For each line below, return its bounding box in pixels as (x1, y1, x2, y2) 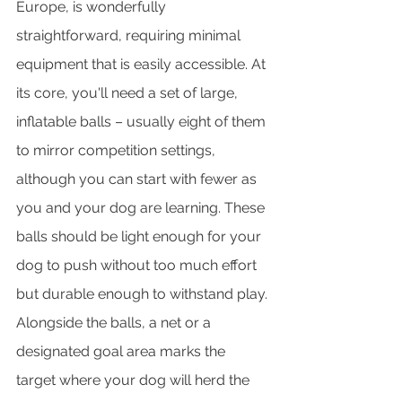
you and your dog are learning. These (16, 199, 268, 217)
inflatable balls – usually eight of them (16, 113, 269, 131)
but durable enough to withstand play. (16, 285, 271, 303)
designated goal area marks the (16, 343, 229, 361)
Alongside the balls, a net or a (16, 314, 214, 332)
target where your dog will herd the (16, 371, 253, 389)
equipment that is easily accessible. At (16, 56, 269, 74)
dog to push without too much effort (16, 257, 260, 275)
